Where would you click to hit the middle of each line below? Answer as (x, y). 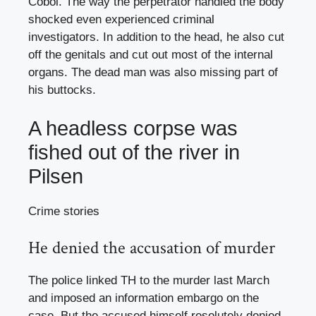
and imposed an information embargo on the (144, 298)
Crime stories (64, 212)
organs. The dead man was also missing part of (153, 72)
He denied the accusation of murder (152, 248)
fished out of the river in (134, 153)
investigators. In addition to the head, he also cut (156, 37)
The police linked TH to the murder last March (149, 280)
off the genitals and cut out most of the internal (151, 54)
